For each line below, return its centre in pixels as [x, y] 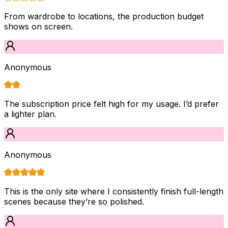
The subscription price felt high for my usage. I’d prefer [111, 104]
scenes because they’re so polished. [74, 201]
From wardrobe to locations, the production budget [104, 16]
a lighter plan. [30, 114]
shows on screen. [38, 26]
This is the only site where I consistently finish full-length [114, 191]
